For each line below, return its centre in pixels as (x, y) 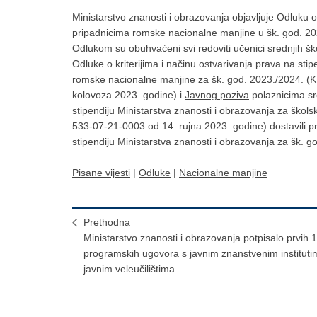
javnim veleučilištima (129, 269)
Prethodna (107, 222)
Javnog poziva (217, 95)
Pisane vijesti (101, 173)
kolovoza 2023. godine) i (128, 95)
